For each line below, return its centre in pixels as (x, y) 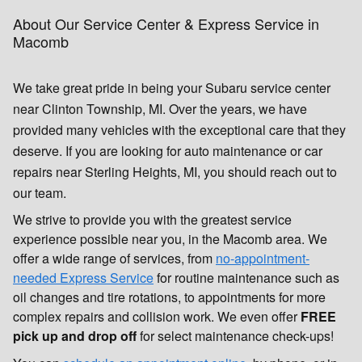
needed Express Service (83, 277)
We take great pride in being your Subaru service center (172, 88)
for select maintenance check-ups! (235, 335)
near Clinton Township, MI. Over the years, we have (160, 109)
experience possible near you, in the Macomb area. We (170, 238)
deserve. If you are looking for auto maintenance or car (168, 151)
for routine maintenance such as (246, 277)
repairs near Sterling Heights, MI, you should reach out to (175, 172)
